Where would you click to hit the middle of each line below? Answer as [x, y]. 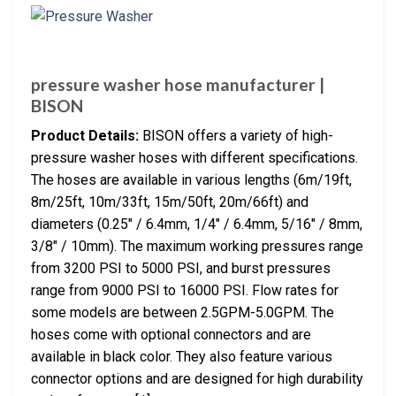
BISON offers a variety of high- [236, 136]
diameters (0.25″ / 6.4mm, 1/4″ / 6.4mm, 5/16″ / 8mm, [197, 225]
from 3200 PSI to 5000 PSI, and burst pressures [181, 269]
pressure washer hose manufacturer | [178, 84]
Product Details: [85, 136]
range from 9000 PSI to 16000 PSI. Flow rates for [185, 291]
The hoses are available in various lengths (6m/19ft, [191, 180]
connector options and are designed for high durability [197, 379]
